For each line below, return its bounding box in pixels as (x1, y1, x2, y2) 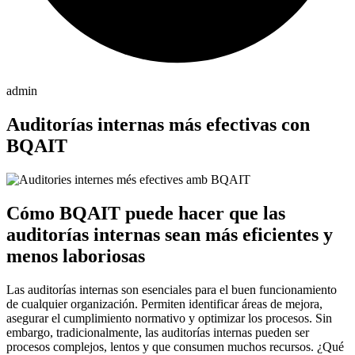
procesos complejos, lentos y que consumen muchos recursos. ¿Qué (6, 339, 344, 353)
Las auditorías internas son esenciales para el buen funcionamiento (6, 282, 337, 296)
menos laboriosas (6, 245, 145, 266)
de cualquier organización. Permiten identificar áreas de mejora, (6, 296, 323, 311)
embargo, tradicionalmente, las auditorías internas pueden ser (6, 325, 309, 339)
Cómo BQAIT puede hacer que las (6, 202, 285, 223)
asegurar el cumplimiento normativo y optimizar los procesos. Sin (6, 311, 332, 325)
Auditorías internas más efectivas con (6, 113, 310, 135)
